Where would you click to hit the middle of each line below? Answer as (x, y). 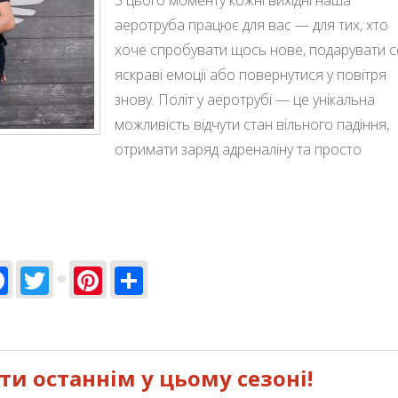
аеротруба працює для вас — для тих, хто (251, 24)
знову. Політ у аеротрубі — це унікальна (245, 99)
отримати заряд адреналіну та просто (238, 149)
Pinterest (162, 277)
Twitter (96, 277)
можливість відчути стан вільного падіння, (252, 124)
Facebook (71, 277)
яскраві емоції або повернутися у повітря (251, 74)
